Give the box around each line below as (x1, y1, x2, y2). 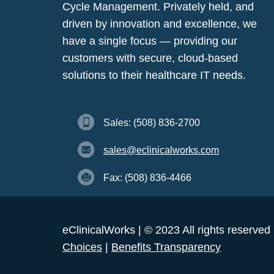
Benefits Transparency (111, 241, 221, 254)
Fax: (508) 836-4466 (103, 172, 191, 183)
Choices (62, 241, 102, 254)
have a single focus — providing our (62, 35, 237, 48)
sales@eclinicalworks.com (103, 145, 219, 156)
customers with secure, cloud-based (62, 52, 238, 65)
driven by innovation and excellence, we (62, 18, 257, 31)
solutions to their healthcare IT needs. (62, 69, 246, 82)
